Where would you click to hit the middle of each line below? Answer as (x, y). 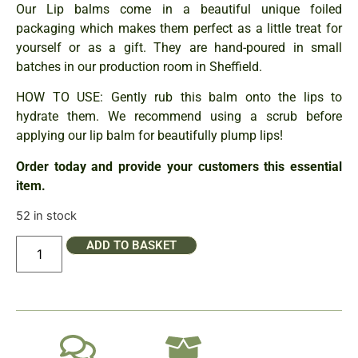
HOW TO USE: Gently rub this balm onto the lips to (179, 97)
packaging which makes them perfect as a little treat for (179, 28)
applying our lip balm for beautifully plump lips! (153, 136)
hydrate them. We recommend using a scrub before (179, 117)
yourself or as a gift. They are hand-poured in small (179, 47)
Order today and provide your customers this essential (179, 166)
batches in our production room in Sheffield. (141, 66)
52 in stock (46, 215)
